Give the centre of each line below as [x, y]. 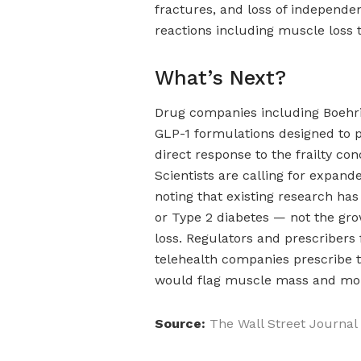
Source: [180, 323]
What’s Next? [220, 78]
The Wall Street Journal [284, 323]
